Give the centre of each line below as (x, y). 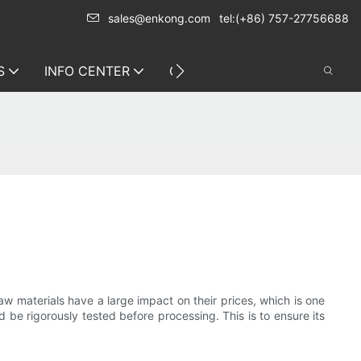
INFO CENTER (87, 71)
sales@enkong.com (159, 18)
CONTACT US (211, 71)
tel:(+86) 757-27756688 (284, 18)
